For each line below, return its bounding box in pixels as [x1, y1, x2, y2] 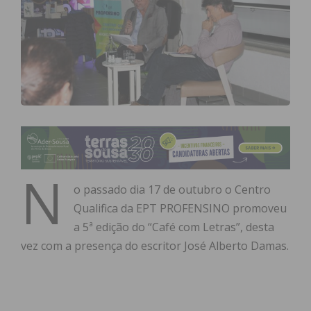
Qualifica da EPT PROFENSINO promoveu [74, 201, 287, 217]
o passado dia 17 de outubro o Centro [74, 182, 271, 198]
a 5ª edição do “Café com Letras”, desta [74, 219, 274, 235]
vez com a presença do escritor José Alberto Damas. [21, 238, 289, 254]
